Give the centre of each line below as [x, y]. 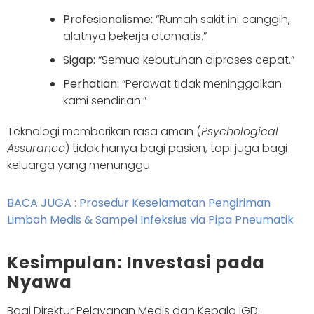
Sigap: [79, 60]
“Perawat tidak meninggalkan [200, 83]
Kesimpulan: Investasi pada [136, 262]
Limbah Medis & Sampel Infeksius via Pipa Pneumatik [150, 219]
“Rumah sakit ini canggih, [221, 19]
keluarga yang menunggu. [80, 165]
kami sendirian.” [105, 100]
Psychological [240, 131]
